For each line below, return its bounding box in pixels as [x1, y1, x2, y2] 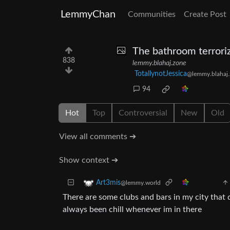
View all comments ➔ [59, 132, 136, 141]
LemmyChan [61, 9, 116, 20]
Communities [128, 10, 176, 18]
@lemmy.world [121, 180, 161, 186]
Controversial [119, 109, 167, 117]
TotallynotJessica [135, 70, 187, 78]
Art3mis [96, 179, 121, 187]
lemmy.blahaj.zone [132, 60, 186, 67]
